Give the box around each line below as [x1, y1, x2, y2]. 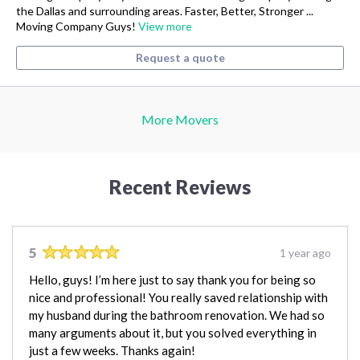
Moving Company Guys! [16, 19, 138, 34]
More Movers [141, 112, 219, 128]
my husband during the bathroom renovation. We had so [29, 308, 325, 323]
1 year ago [280, 246, 331, 260]
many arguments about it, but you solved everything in [29, 325, 317, 341]
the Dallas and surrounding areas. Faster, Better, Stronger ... [16, 4, 313, 18]
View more [138, 19, 192, 34]
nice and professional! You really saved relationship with [29, 290, 328, 305]
